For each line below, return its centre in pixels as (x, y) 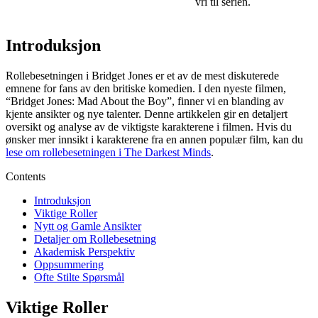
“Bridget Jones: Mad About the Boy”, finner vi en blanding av (145, 101)
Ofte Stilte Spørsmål (79, 277)
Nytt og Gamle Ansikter (88, 226)
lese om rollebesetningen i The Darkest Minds (108, 152)
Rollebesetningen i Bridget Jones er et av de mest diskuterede (142, 75)
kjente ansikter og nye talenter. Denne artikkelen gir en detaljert (147, 114)
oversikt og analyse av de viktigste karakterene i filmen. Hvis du (149, 126)
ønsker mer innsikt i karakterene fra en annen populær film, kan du (154, 139)
